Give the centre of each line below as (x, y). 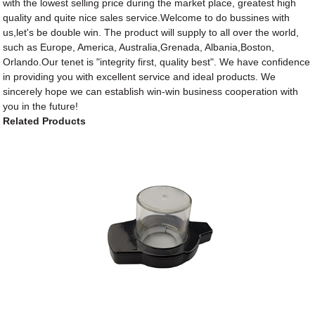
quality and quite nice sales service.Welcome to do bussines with (147, 17)
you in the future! (41, 106)
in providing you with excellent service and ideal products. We (140, 76)
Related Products (45, 121)
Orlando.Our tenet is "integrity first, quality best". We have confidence (157, 62)
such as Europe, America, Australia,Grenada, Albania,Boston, (139, 47)
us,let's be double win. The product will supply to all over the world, (151, 32)
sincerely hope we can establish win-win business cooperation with (151, 91)
